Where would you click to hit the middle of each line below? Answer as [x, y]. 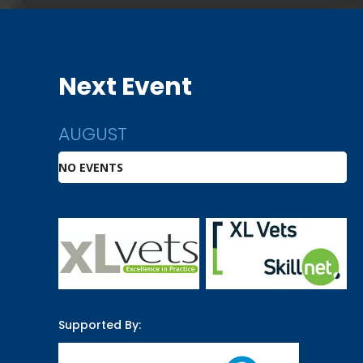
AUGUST [93, 134]
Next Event [125, 86]
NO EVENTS [91, 167]
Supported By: [100, 325]
